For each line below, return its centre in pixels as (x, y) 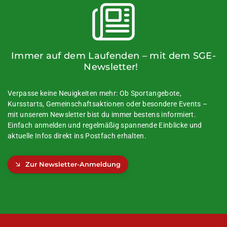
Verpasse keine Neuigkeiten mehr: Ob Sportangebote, (95, 93)
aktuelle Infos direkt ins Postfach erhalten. (77, 136)
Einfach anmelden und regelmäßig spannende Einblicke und (105, 125)
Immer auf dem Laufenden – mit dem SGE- (113, 55)
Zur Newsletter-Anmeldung (73, 164)
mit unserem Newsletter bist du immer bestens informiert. (102, 115)
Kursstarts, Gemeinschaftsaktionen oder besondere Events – (108, 104)
